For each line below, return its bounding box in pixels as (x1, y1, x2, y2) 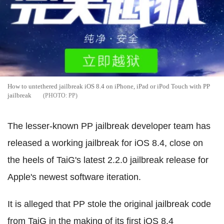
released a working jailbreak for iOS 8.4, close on (7, 137, 203, 148)
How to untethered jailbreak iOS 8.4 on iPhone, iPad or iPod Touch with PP (7, 82, 210, 90)
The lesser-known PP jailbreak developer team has (7, 120, 210, 131)
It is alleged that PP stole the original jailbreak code (7, 198, 211, 209)
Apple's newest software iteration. (7, 171, 141, 182)
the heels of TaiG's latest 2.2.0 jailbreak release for (7, 154, 208, 165)
